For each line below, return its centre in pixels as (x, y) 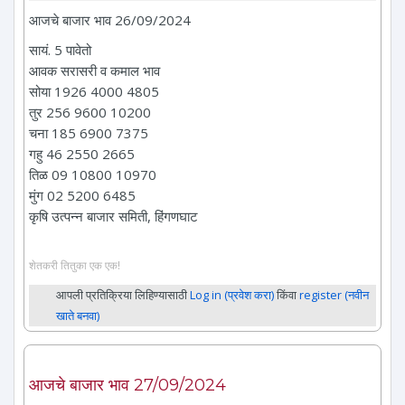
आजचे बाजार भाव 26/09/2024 (110, 20)
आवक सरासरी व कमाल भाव (94, 71)
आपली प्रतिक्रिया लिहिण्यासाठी (123, 294)
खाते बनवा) (78, 315)
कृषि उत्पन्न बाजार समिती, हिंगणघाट (113, 217)
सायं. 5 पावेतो (60, 50)
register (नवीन (334, 294)
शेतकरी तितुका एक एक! (75, 264)
